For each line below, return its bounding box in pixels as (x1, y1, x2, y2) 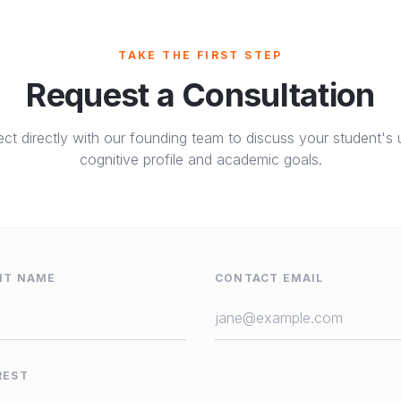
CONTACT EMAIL (215, 271, 324, 285)
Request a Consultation (26, 75, 375, 115)
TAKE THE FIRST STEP (118, 48, 283, 62)
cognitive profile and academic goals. (79, 150, 322, 168)
